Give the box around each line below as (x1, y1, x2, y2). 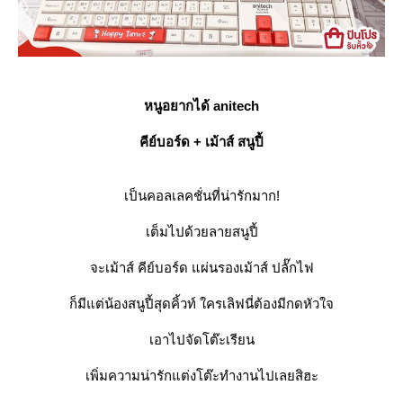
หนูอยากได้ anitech (144, 98, 259, 114)
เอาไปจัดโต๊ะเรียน (148, 332, 255, 348)
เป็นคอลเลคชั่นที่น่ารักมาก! (123, 188, 280, 204)
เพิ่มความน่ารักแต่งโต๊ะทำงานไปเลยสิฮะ (85, 368, 318, 384)
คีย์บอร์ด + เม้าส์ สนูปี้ (139, 134, 264, 150)
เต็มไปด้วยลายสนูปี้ (145, 224, 258, 240)
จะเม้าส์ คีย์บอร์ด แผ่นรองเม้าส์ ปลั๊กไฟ (89, 260, 314, 276)
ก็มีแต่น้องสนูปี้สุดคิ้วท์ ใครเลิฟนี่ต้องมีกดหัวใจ (69, 296, 334, 312)
